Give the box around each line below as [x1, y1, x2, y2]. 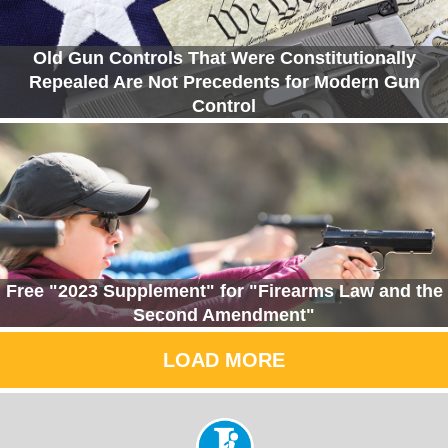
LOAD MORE [163, 349, 285, 372]
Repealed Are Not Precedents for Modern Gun [28, 72, 420, 93]
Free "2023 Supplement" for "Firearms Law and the [5, 281, 443, 302]
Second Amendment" [133, 305, 315, 326]
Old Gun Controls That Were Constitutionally [32, 48, 416, 69]
